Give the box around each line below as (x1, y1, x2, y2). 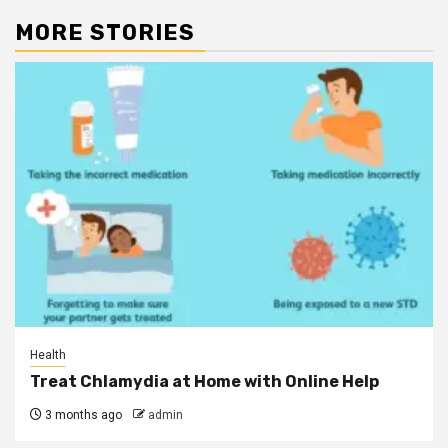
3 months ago (42, 407, 122, 422)
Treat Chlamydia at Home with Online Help (30, 371, 379, 391)
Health (30, 347, 66, 362)
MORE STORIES (15, 18, 195, 46)
